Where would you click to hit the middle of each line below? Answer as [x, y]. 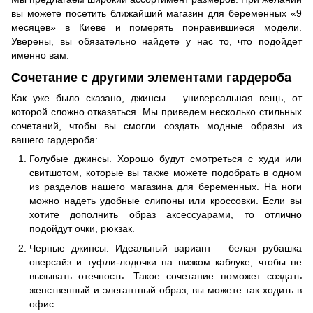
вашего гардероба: [54, 140]
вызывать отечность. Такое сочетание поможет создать [166, 276]
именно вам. [40, 56]
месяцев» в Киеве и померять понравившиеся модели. [156, 28]
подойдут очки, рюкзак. [82, 229]
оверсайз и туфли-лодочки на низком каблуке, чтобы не [166, 262]
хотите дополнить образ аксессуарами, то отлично [166, 215]
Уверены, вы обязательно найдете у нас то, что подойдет [156, 42]
